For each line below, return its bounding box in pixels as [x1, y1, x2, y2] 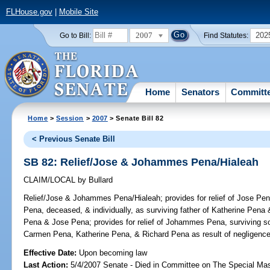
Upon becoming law [79, 248, 148, 257]
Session [56, 114, 84, 122]
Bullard [86, 175, 113, 185]
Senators [181, 86, 220, 97]
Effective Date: [24, 248, 80, 257]
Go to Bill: [59, 31, 91, 39]
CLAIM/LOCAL [24, 175, 78, 185]
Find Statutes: [204, 31, 249, 39]
